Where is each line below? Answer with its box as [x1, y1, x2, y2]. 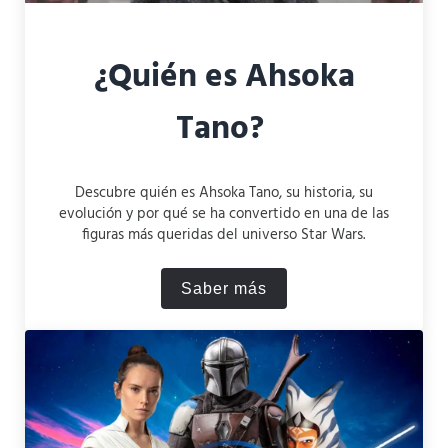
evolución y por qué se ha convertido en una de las [58, 201, 389, 226]
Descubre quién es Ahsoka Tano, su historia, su [74, 180, 373, 205]
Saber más [180, 279, 267, 297]
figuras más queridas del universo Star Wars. [82, 222, 366, 247]
